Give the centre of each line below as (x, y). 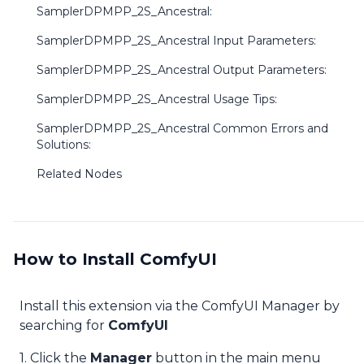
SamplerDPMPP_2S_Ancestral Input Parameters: (176, 41)
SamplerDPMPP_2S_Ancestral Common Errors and (182, 128)
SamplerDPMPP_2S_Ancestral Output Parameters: (182, 70)
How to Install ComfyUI (115, 259)
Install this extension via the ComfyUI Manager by (180, 306)
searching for (64, 325)
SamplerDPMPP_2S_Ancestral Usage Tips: (157, 99)
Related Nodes (79, 174)
